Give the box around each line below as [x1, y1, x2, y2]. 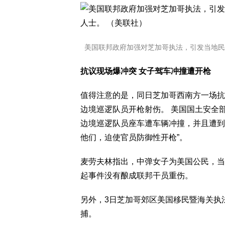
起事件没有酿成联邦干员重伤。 [80, 171, 193, 180]
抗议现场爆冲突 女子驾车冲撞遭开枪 [80, 67, 211, 75]
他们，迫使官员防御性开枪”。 [80, 133, 187, 142]
